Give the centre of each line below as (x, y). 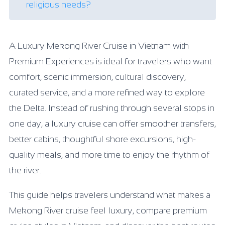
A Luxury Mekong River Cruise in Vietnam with (99, 46)
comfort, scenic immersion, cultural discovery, (97, 77)
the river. (25, 170)
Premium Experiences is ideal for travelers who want (110, 61)
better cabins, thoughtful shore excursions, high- (102, 139)
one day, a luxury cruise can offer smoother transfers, (113, 124)
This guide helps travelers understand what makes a (110, 195)
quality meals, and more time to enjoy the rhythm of (109, 155)
